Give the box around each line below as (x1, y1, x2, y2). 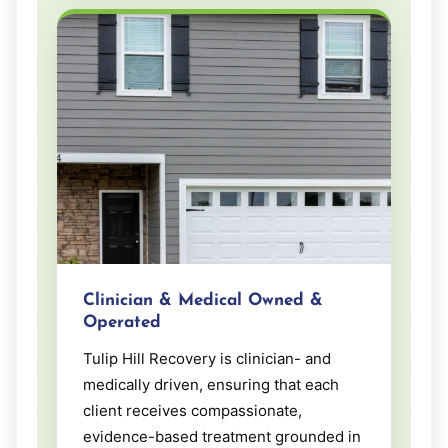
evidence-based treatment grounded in (83, 426, 361, 446)
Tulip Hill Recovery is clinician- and (83, 348, 331, 368)
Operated (83, 313, 161, 331)
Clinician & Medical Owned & (83, 291, 323, 309)
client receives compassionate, (83, 400, 302, 420)
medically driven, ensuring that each (83, 374, 339, 394)
